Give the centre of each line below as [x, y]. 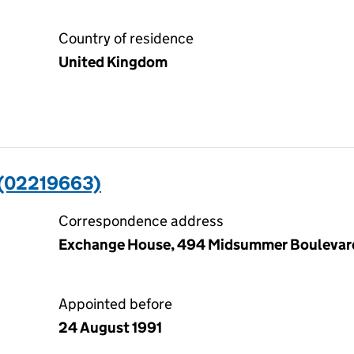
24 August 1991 [110, 328]
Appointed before [115, 304]
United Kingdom [113, 62]
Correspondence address [141, 221]
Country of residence [126, 38]
